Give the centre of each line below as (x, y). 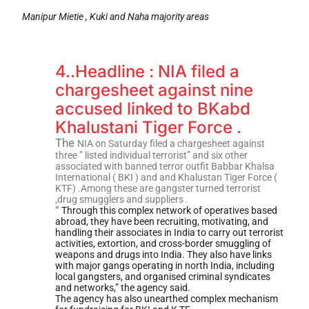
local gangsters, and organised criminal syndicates (162, 277)
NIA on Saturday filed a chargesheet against (171, 144)
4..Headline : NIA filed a (147, 72)
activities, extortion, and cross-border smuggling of (163, 244)
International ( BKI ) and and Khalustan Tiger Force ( (166, 178)
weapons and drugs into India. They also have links (163, 255)
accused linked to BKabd (152, 109)
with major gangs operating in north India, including (165, 266)
